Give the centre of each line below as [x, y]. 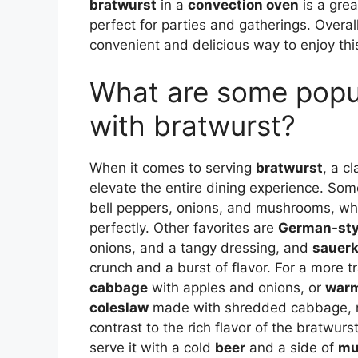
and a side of [292, 348]
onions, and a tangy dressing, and [201, 248]
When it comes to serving [173, 168]
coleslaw [119, 308]
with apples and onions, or [237, 288]
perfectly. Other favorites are [184, 228]
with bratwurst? [193, 126]
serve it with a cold [152, 348]
